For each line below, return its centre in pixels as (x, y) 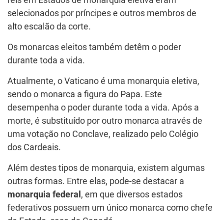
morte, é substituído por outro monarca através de (105, 121)
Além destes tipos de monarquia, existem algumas (106, 168)
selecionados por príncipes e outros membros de (102, 13)
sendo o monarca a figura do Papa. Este (85, 94)
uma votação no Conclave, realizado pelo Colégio (103, 134)
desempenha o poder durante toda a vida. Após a (103, 107)
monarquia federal (44, 194)
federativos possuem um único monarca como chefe (110, 207)
